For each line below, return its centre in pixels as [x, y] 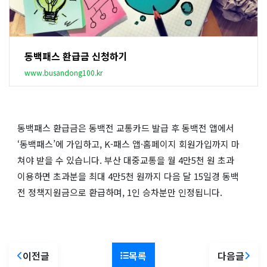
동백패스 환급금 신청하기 [76, 56]
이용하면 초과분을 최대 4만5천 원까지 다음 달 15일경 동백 [128, 176]
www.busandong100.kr [63, 72]
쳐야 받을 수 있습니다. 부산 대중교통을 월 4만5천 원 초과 [126, 160]
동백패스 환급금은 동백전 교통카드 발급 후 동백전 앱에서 [126, 128]
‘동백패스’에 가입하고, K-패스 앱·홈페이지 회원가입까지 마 [128, 144]
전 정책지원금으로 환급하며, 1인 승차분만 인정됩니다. [120, 192]
